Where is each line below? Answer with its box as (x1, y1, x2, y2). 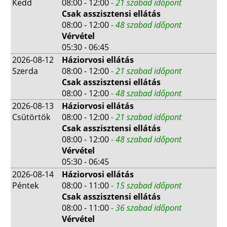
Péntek (12, 179, 39, 191)
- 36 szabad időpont (111, 202, 181, 213)
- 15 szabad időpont (111, 179, 181, 191)
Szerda (12, 65, 38, 77)
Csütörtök (12, 111, 50, 123)
